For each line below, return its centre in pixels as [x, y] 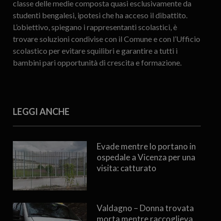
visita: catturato [126, 168]
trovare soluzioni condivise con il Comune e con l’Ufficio [106, 39]
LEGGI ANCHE [41, 112]
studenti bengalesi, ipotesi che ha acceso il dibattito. [100, 15]
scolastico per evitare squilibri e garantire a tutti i [95, 51]
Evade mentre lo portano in [146, 147]
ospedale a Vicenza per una [146, 157]
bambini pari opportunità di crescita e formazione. [97, 63]
